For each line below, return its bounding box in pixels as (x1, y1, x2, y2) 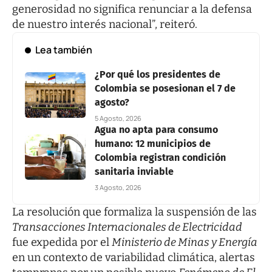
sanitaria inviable (95, 165, 174, 177)
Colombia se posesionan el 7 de (95, 82, 236, 94)
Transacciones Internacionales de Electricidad (12, 220, 242, 234)
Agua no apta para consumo (95, 123, 218, 135)
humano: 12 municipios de (95, 137, 211, 149)
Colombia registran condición (95, 151, 226, 163)
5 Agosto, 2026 (95, 113, 141, 123)
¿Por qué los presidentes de (95, 68, 220, 80)
